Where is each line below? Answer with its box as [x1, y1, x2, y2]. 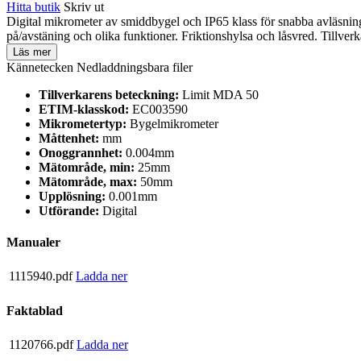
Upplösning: [39, 189, 109, 203]
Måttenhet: [39, 131, 102, 145]
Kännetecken [6, 60, 73, 74]
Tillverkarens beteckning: [39, 87, 182, 102]
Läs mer [13, 45, 51, 58]
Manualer [6, 235, 60, 250]
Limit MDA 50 [182, 87, 259, 102]
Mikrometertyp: [39, 116, 130, 131]
